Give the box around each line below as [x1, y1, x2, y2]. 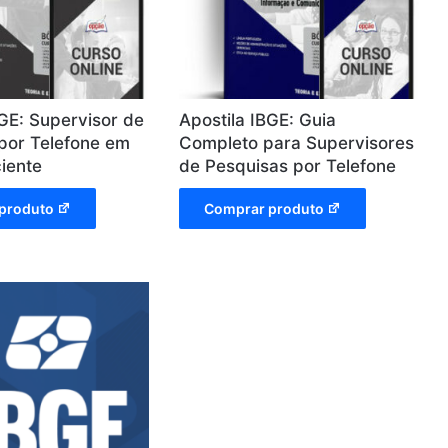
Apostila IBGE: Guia [179, 109, 337, 130]
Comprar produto [204, 199, 325, 217]
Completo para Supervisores [179, 132, 415, 153]
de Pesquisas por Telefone [179, 155, 397, 176]
